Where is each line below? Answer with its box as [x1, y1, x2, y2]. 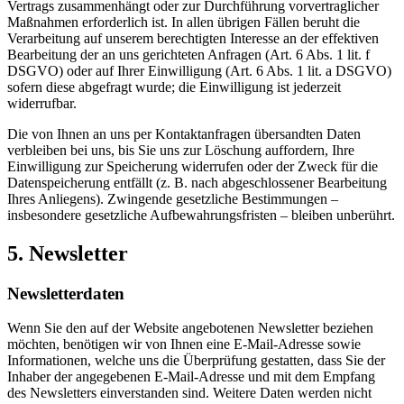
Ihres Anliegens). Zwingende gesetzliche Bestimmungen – [7, 190, 338, 207]
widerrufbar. [7, 95, 77, 111]
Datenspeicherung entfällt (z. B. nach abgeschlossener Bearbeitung [7, 174, 387, 190]
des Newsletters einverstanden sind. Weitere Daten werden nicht [7, 385, 372, 401]
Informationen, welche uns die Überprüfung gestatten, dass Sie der [7, 353, 385, 369]
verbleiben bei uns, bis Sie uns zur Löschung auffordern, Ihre [7, 142, 354, 158]
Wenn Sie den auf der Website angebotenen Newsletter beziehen [7, 320, 373, 336]
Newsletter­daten [7, 283, 124, 303]
